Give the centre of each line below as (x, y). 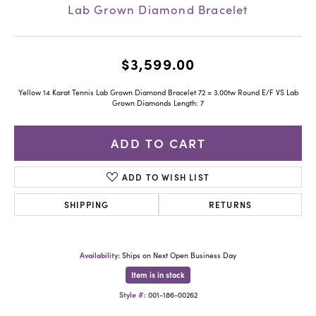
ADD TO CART (158, 143)
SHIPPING (86, 204)
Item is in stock (158, 274)
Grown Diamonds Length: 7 (158, 103)
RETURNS (230, 204)
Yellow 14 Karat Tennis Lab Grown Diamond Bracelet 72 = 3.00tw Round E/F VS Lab (158, 92)
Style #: (132, 294)
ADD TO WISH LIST (166, 176)
